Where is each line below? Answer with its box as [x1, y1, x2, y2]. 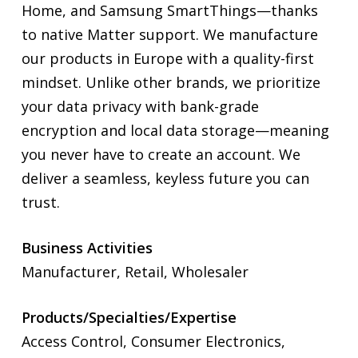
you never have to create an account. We [21, 144, 300, 164]
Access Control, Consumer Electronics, [21, 331, 285, 351]
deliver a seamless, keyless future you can [21, 168, 309, 188]
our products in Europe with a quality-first [21, 48, 314, 68]
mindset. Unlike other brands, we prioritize [21, 72, 320, 92]
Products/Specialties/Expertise [21, 307, 237, 327]
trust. [21, 192, 60, 212]
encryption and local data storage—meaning [21, 120, 329, 140]
